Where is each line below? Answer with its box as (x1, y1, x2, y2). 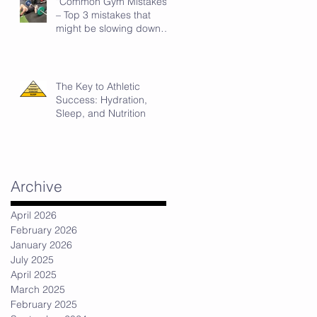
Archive (11, 176, 62, 195)
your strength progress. (56, 35, 163, 48)
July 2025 (11, 253, 54, 266)
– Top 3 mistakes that (56, 8, 151, 21)
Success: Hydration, (56, 93, 147, 106)
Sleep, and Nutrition (56, 106, 146, 120)
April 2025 (11, 267, 57, 281)
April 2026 (11, 208, 57, 221)
